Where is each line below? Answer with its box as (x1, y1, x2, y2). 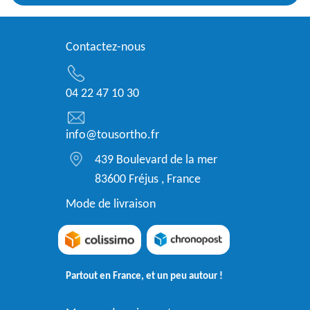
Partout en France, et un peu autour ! (66, 271, 223, 282)
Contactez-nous (66, 40, 145, 54)
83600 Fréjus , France (95, 172, 201, 186)
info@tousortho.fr (66, 128, 159, 142)
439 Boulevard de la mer (95, 153, 217, 167)
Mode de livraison (66, 197, 156, 211)
